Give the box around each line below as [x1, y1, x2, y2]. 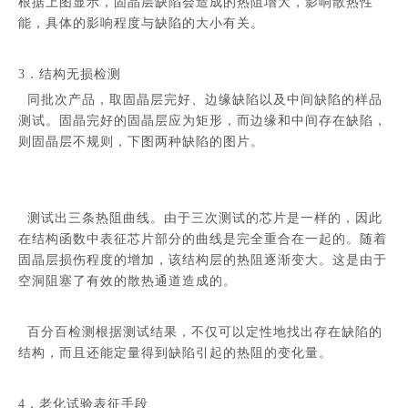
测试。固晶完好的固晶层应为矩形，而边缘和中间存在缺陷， [18, 113, 387, 127]
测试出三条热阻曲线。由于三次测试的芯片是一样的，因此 [18, 210, 382, 225]
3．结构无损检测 [18, 66, 121, 81]
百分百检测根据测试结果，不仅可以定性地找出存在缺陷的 [18, 324, 382, 339]
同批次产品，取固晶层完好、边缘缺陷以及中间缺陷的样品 [18, 92, 382, 107]
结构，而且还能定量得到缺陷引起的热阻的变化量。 [18, 345, 332, 360]
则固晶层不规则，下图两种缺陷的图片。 [18, 134, 264, 148]
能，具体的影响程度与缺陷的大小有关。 [18, 15, 264, 30]
